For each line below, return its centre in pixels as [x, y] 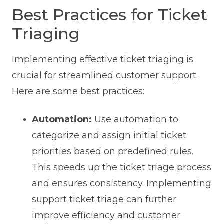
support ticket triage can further [104, 200]
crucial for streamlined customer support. [105, 76]
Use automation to [135, 120]
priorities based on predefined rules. [112, 152]
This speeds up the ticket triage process [121, 168]
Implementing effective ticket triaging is [102, 60]
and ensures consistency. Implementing [121, 184]
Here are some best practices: [78, 92]
